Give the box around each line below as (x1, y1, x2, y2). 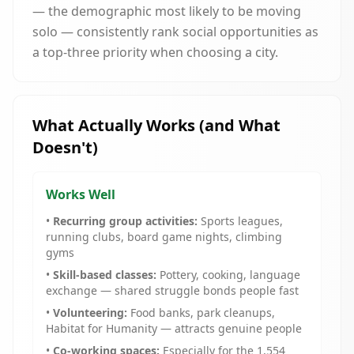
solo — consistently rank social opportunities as (32, 23, 318, 40)
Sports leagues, (198, 213, 283, 228)
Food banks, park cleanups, (127, 305, 275, 320)
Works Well (46, 186, 115, 203)
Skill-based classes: (53, 267, 156, 282)
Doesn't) (32, 137, 98, 158)
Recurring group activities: (53, 213, 198, 228)
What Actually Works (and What (32, 115, 281, 136)
